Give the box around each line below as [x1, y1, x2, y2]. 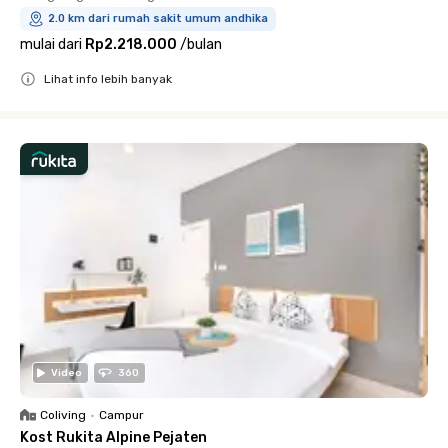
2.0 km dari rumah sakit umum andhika [48, 12, 268, 25]
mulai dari [20, 36, 82, 53]
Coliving [40, 408, 86, 422]
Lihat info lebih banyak [44, 72, 172, 86]
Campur [99, 408, 144, 422]
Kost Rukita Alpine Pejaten [20, 429, 207, 446]
